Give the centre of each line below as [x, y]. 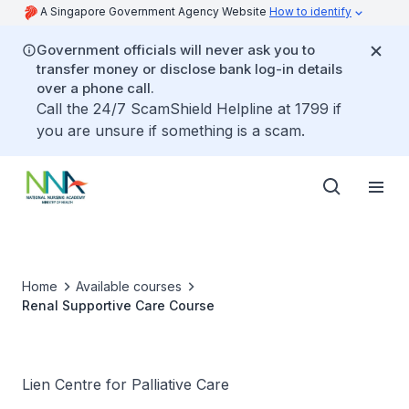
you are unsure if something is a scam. [171, 131]
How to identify [310, 11]
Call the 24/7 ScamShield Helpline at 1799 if [189, 109]
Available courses [129, 286]
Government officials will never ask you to [176, 50]
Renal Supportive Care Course [118, 305]
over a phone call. [95, 88]
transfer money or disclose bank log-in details [189, 69]
